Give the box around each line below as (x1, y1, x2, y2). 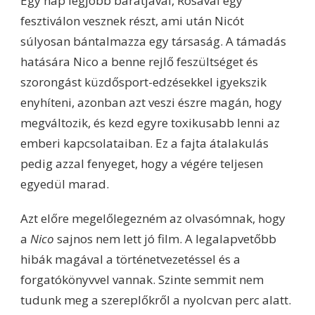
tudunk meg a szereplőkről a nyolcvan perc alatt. (20, 291, 291, 308)
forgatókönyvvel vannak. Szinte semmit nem (20, 271, 264, 288)
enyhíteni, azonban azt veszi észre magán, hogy (20, 94, 282, 110)
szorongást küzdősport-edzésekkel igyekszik (20, 73, 266, 90)
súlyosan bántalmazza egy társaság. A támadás (20, 32, 286, 49)
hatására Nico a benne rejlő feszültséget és (20, 53, 258, 70)
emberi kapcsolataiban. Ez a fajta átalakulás (20, 134, 269, 151)
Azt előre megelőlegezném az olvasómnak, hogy (20, 210, 285, 226)
